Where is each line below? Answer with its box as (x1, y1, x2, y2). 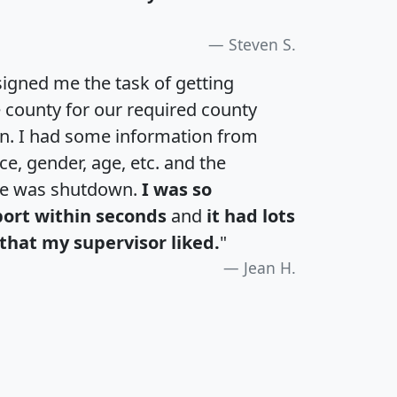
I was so (142, 176, 212, 201)
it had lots (206, 203, 295, 228)
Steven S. (229, 33, 296, 55)
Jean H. (244, 256, 296, 278)
